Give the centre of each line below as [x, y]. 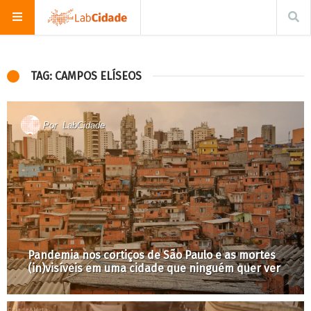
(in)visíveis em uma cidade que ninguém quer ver [154, 269]
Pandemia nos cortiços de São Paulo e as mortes [152, 255]
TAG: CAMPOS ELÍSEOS [86, 76]
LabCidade [84, 125]
